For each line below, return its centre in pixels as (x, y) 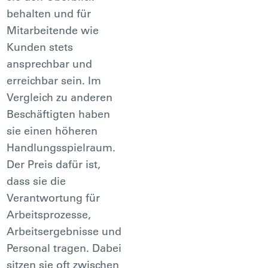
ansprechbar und (50, 63)
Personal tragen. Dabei (64, 248)
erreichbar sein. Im (54, 80)
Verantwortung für (54, 197)
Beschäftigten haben (59, 114)
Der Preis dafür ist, (54, 164)
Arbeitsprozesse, (49, 214)
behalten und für (49, 13)
